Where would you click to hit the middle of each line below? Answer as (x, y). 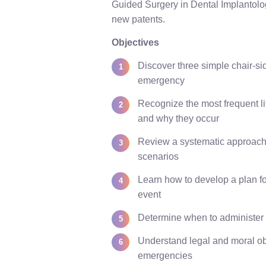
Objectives (135, 42)
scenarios (158, 156)
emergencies (165, 256)
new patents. (138, 19)
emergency (161, 80)
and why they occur (178, 118)
